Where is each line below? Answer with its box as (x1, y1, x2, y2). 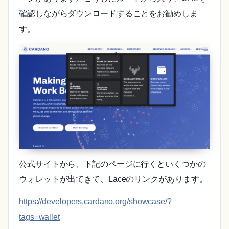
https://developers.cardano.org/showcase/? (19, 197, 172, 207)
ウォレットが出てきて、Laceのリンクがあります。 (19, 175, 208, 184)
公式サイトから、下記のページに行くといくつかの (19, 159, 206, 169)
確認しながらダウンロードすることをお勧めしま (19, 9, 198, 18)
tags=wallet (19, 213, 60, 222)
